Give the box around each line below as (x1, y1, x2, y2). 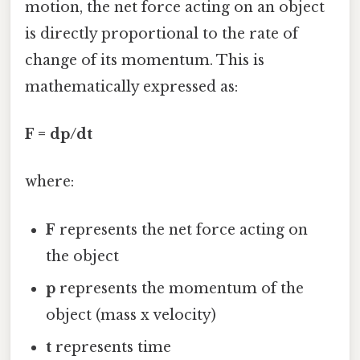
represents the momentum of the (55, 279, 305, 297)
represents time (51, 337, 172, 356)
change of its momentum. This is (25, 51, 264, 69)
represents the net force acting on (55, 220, 309, 239)
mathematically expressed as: (25, 77, 238, 96)
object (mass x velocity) (46, 305, 217, 324)
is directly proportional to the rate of (25, 24, 298, 43)
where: (25, 173, 74, 191)
